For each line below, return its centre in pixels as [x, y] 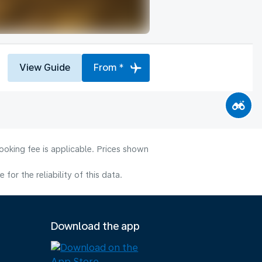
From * [109, 67]
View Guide [45, 67]
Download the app [96, 226]
